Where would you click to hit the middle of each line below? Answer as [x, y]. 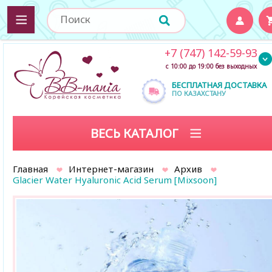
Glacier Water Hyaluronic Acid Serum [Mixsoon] [115, 180]
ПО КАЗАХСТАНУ [199, 93]
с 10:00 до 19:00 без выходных [211, 66]
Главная [30, 169]
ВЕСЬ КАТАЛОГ [136, 133]
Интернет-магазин [111, 169]
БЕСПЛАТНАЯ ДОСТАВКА [219, 85]
